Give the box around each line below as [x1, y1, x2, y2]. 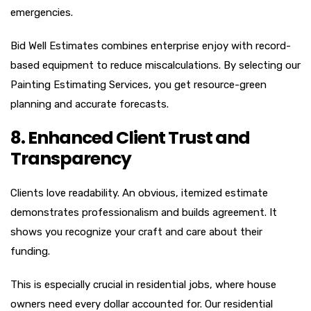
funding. [10, 244, 50, 258]
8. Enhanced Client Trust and [10, 125, 250, 150]
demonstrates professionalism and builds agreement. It [10, 205, 277, 219]
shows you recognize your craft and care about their [10, 225, 262, 238]
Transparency [10, 146, 131, 171]
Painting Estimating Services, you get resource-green [10, 78, 267, 91]
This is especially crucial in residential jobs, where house [10, 278, 276, 291]
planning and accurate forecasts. [10, 97, 169, 110]
